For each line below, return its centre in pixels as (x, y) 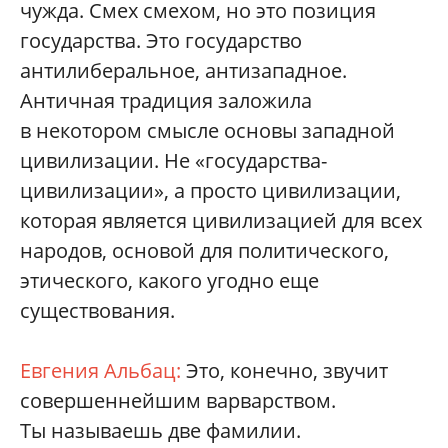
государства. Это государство (161, 40)
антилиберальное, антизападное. (183, 70)
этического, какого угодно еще (169, 280)
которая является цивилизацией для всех (221, 220)
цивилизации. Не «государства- (173, 160)
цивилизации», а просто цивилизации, (210, 190)
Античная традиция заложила (166, 100)
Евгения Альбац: (103, 370)
